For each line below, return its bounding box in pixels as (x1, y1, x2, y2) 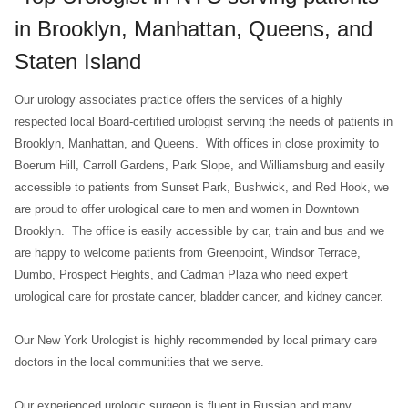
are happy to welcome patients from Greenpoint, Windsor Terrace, (14, 246, 361, 260)
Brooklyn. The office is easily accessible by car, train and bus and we (14, 224, 384, 238)
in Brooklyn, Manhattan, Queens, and (14, 16, 372, 41)
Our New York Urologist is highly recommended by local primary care (14, 333, 377, 347)
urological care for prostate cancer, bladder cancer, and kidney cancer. (14, 290, 383, 303)
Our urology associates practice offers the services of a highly (14, 93, 342, 107)
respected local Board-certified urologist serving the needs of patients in (14, 115, 393, 128)
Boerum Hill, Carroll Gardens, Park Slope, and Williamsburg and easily (14, 158, 385, 172)
